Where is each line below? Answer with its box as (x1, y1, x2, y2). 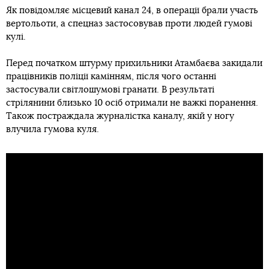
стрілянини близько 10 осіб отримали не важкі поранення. (6, 98, 258, 107)
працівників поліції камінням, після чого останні (6, 72, 216, 81)
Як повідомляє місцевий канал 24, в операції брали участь (6, 6, 258, 15)
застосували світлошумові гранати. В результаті (6, 85, 214, 94)
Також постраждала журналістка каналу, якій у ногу (6, 112, 234, 121)
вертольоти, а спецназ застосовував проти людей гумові (6, 19, 252, 28)
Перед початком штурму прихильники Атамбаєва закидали (6, 59, 262, 68)
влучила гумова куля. (6, 125, 99, 134)
